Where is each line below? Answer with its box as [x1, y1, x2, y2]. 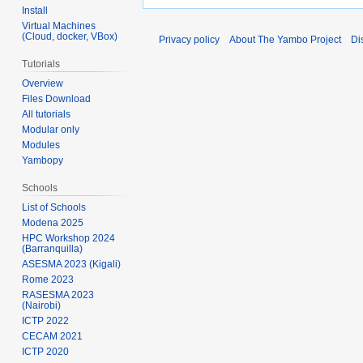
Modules [22, 139, 61, 152]
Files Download [22, 93, 92, 105]
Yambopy [22, 155, 64, 167]
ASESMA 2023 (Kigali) [22, 258, 122, 270]
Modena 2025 [22, 216, 84, 228]
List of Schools [22, 201, 87, 213]
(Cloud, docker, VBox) [22, 31, 118, 43]
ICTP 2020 [22, 345, 70, 357]
